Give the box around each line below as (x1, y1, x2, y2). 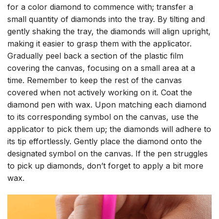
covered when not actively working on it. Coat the (7, 88, 192, 98)
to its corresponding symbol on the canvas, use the (7, 112, 198, 122)
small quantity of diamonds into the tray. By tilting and (7, 14, 205, 24)
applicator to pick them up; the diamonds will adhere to (7, 124, 211, 134)
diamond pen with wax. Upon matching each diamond (7, 100, 206, 110)
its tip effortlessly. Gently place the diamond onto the (7, 136, 202, 147)
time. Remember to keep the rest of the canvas (7, 75, 182, 86)
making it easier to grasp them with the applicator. (7, 39, 192, 49)
